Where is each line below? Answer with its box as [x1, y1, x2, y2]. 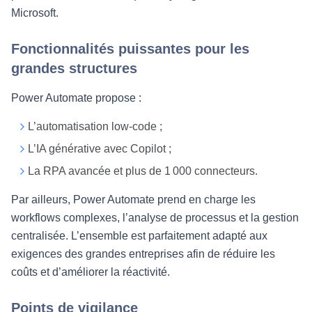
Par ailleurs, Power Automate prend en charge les [11, 194, 256, 205]
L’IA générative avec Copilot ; [28, 143, 171, 155]
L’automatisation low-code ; [28, 120, 162, 132]
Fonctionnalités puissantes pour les [11, 41, 249, 56]
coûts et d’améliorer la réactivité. [11, 266, 170, 278]
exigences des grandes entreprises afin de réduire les [11, 248, 275, 260]
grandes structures [11, 61, 137, 76]
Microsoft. [11, 7, 58, 19]
